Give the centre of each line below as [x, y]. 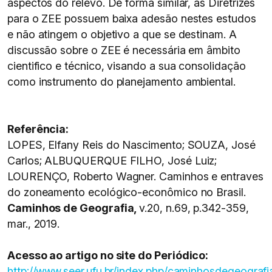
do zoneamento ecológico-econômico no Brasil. [127, 192]
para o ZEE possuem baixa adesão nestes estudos [132, 19]
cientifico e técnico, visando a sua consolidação [127, 66]
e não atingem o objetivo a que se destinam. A [122, 34]
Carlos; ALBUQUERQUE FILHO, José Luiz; [112, 161]
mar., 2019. [34, 224]
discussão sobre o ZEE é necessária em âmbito [124, 50]
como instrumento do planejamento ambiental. [121, 82]
